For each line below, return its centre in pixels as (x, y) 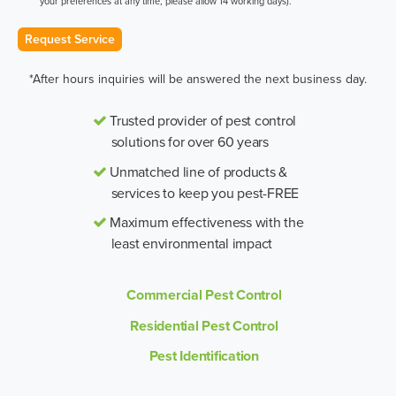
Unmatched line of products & (197, 171)
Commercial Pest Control (204, 295)
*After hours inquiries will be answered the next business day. (198, 79)
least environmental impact (191, 244)
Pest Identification (204, 356)
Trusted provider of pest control (202, 121)
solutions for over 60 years (190, 142)
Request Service (70, 39)
